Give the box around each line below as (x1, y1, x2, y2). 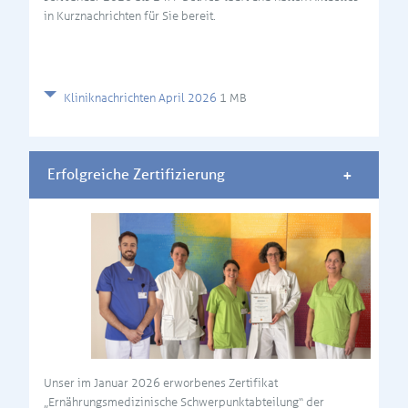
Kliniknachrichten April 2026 (64, 90, 219, 105)
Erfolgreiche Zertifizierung (47, 166, 225, 184)
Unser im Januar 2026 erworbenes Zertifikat (44, 375, 278, 390)
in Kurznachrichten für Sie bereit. (44, 8, 216, 23)
